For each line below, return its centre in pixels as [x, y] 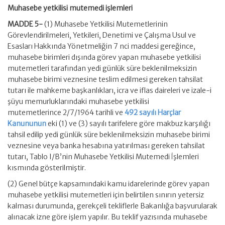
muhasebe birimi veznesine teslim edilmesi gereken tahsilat [105, 79]
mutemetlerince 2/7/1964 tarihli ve [66, 113]
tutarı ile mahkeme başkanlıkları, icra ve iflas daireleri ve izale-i [109, 90]
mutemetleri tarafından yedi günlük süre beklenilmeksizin [102, 68]
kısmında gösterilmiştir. [47, 168]
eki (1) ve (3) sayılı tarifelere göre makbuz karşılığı [128, 124]
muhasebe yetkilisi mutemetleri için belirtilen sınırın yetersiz [106, 195]
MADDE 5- [26, 24]
